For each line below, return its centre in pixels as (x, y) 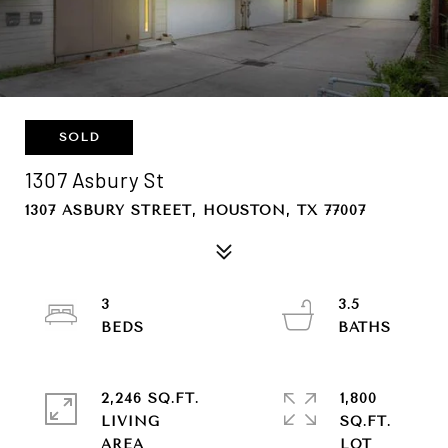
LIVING (130, 421)
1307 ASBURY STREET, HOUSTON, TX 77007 (195, 210)
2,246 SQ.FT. (150, 398)
